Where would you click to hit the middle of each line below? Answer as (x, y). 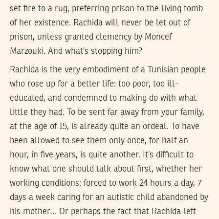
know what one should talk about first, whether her (106, 169)
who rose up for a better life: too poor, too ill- (94, 84)
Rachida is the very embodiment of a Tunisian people (108, 70)
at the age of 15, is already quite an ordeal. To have (105, 127)
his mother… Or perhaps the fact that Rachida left (103, 212)
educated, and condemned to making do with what (103, 99)
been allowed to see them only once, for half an (99, 141)
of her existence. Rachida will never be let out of (100, 23)
